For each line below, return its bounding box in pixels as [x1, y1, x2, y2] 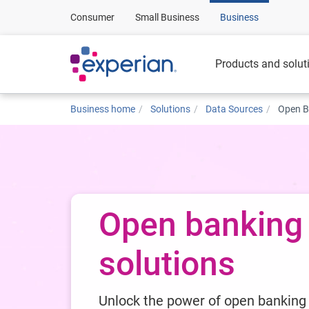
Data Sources [206, 103, 263, 114]
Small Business [135, 12, 199, 23]
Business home [70, 103, 135, 114]
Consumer [70, 12, 114, 23]
